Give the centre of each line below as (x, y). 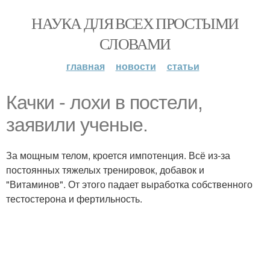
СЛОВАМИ (135, 43)
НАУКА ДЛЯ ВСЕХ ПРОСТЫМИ (135, 23)
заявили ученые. (77, 125)
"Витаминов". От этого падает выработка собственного (129, 184)
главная (85, 66)
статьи (183, 66)
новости (136, 66)
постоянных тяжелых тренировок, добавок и (105, 170)
